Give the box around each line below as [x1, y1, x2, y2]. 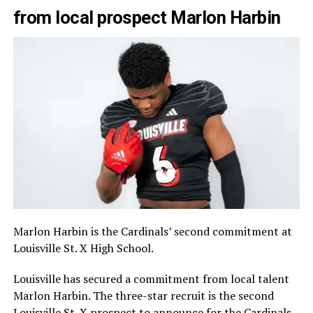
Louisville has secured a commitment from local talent [13, 271, 289, 287]
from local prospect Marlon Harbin [13, 7, 281, 28]
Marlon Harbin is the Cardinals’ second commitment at [13, 224, 292, 240]
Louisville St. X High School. [13, 240, 154, 256]
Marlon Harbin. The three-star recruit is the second [13, 288, 274, 304]
